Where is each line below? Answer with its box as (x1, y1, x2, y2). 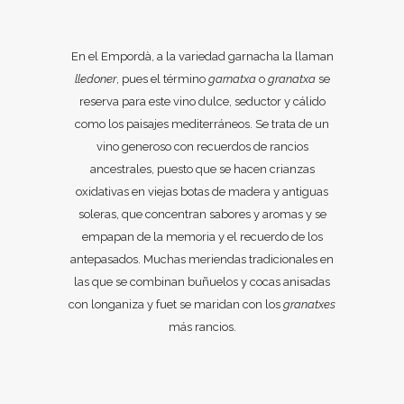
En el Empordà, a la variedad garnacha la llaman (70, 50, 334, 63)
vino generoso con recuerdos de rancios (96, 140, 308, 153)
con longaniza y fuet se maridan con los (69, 298, 283, 311)
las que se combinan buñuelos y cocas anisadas (74, 275, 330, 289)
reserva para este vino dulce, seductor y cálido (78, 95, 326, 108)
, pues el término (115, 72, 208, 86)
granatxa (267, 72, 316, 86)
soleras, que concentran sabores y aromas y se (78, 207, 326, 221)
